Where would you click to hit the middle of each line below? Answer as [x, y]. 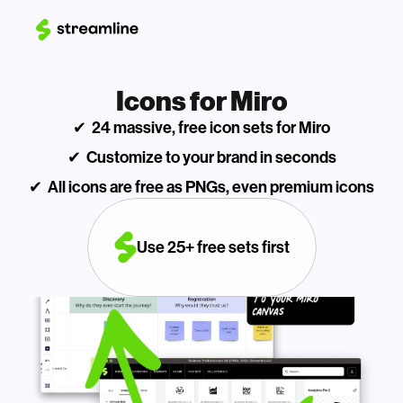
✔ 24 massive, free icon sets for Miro [201, 128]
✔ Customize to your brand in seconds [201, 157]
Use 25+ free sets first [213, 247]
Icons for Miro [201, 101]
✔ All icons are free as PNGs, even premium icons [201, 187]
